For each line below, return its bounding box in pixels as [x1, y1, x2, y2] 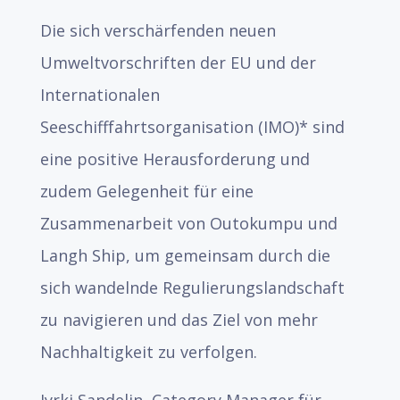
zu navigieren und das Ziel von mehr [39, 309, 318, 330]
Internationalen [39, 84, 160, 105]
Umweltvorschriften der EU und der [39, 52, 316, 73]
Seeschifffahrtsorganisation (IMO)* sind [39, 116, 345, 137]
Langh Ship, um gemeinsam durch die [39, 245, 330, 266]
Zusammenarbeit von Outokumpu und [39, 212, 337, 234]
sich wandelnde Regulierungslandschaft [39, 277, 345, 298]
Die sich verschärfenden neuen [39, 20, 276, 41]
